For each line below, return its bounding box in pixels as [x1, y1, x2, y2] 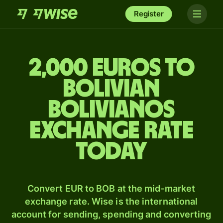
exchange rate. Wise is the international [24, 196, 198, 207]
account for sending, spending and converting [11, 209, 212, 220]
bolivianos [48, 98, 175, 122]
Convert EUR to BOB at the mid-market [27, 183, 196, 194]
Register [133, 9, 164, 18]
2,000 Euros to [28, 56, 195, 81]
